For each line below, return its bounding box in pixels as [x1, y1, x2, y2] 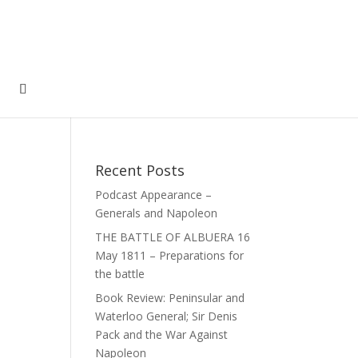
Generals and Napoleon [95, 205, 218, 221]
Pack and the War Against [95, 327, 229, 342]
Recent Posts [95, 161, 185, 180]
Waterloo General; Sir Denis [95, 308, 238, 324]
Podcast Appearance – [95, 187, 213, 202]
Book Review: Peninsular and [95, 290, 245, 305]
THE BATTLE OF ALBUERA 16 [95, 229, 251, 245]
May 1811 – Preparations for [95, 248, 245, 263]
